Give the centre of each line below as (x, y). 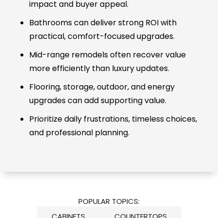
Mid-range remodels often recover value (108, 55)
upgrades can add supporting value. (98, 100)
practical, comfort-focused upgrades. (102, 36)
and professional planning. (79, 133)
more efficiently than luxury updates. (99, 68)
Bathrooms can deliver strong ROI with (103, 23)
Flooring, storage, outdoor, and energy (102, 87)
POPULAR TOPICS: (109, 201)
